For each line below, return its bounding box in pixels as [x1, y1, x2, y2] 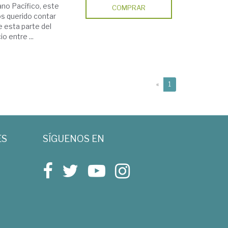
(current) [170, 80, 196, 88]
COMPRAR [112, 4, 146, 12]
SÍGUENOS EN [42, 133, 104, 144]
